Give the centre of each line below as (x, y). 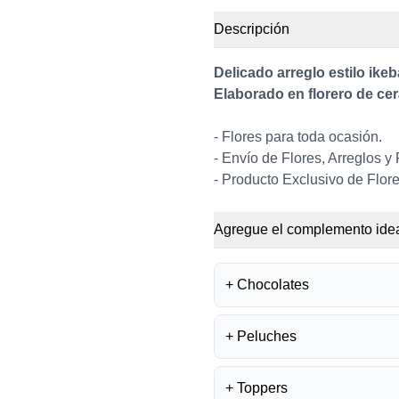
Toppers (262, 388)
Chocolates (273, 285)
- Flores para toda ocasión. (298, 137)
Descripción (252, 29)
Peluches (267, 336)
